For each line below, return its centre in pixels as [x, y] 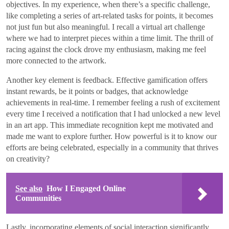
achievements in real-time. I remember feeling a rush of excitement [113, 102]
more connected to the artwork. [56, 60]
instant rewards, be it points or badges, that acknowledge [97, 91]
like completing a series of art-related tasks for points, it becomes [110, 15]
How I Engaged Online [86, 188]
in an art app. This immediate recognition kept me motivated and [110, 125]
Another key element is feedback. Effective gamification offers [107, 80]
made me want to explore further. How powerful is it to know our [111, 136]
